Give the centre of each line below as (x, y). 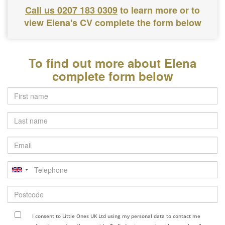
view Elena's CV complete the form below (113, 23)
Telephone (25, 165)
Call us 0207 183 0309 (71, 10)
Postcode (23, 190)
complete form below (113, 76)
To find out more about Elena (113, 63)
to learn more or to (160, 10)
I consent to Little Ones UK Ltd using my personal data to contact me (116, 216)
